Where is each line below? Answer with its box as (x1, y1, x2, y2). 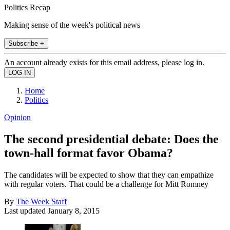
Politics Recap (4, 3, 50, 12)
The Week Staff (16, 197, 67, 206)
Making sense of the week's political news (4, 20, 140, 29)
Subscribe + (8, 39, 44, 47)
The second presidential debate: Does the (4, 132, 219, 146)
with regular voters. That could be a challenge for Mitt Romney (4, 179, 208, 188)
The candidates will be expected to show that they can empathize (4, 170, 214, 179)
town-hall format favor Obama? (4, 146, 173, 160)
